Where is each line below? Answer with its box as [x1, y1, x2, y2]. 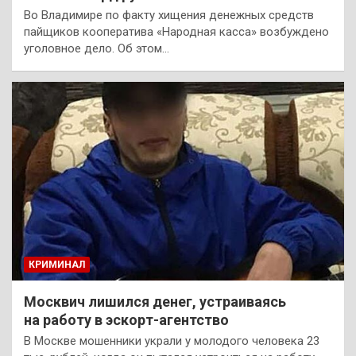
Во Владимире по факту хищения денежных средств [24, 7, 314, 22]
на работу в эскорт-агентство [24, 311, 229, 329]
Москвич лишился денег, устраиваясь [24, 293, 286, 311]
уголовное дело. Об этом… [24, 41, 169, 56]
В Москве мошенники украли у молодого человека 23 [24, 334, 319, 349]
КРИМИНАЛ [29, 259, 85, 271]
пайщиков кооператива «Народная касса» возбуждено [24, 24, 329, 39]
